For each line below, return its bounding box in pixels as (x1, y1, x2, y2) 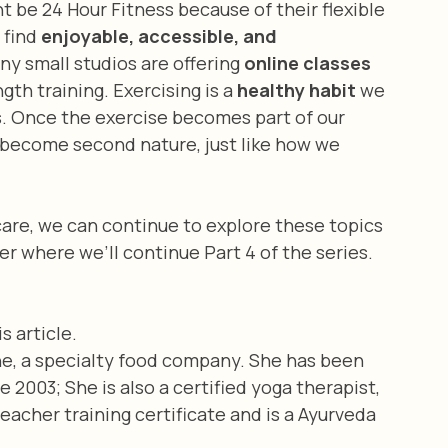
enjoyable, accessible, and (41, 23, 281, 48)
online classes (240, 50, 375, 75)
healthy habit (237, 77, 356, 102)
